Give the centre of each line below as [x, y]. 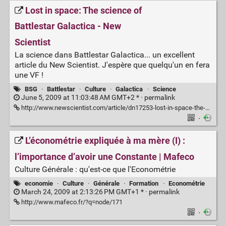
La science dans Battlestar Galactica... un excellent [104, 55]
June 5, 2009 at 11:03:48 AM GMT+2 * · [82, 98]
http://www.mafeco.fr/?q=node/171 [71, 202]
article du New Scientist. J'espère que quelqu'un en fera [112, 65]
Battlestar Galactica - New [68, 26]
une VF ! [29, 75]
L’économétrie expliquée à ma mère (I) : [105, 141]
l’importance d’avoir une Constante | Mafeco [104, 157]
